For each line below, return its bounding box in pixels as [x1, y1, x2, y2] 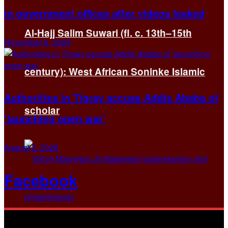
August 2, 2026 [4, 141, 59, 153]
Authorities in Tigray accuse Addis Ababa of [4, 90, 218, 105]
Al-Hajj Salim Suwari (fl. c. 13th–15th [24, 26, 192, 40]
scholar [24, 103, 60, 117]
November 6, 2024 [4, 36, 71, 48]
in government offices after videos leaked [4, 5, 205, 20]
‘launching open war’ [4, 110, 106, 126]
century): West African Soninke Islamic [24, 65, 205, 78]
